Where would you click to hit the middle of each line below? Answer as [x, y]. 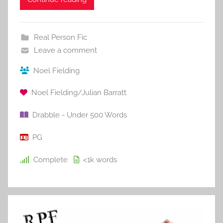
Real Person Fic [60, 37]
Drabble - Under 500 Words [80, 115]
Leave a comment [65, 50]
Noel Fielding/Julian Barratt [79, 93]
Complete [51, 160]
